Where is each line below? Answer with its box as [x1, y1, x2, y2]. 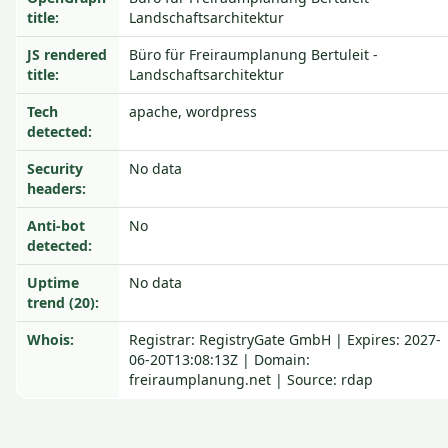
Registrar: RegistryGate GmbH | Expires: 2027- [129, 330, 441, 349]
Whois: [27, 330, 74, 349]
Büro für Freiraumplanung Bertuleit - [129, 45, 378, 64]
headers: [27, 179, 86, 198]
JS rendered [27, 45, 107, 64]
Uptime [27, 273, 79, 292]
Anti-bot [27, 216, 85, 235]
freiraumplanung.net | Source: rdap [129, 370, 373, 389]
